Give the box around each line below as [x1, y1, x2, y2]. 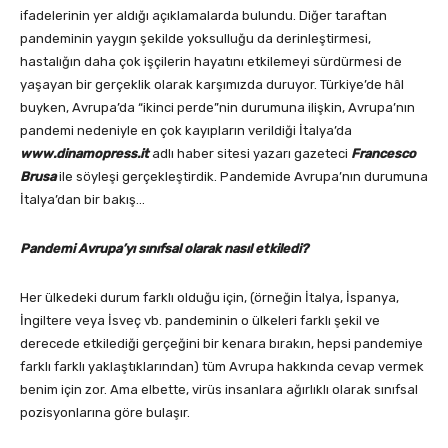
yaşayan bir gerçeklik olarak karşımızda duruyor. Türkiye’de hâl [20, 77, 404, 93]
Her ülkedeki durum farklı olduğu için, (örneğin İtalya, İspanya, [20, 290, 399, 306]
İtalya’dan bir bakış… [20, 192, 145, 208]
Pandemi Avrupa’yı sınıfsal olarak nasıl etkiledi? [20, 241, 308, 257]
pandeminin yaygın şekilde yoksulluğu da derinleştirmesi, [20, 31, 371, 47]
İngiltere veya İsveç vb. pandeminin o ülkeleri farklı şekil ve [20, 313, 380, 329]
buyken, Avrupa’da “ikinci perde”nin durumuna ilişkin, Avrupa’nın [20, 100, 415, 116]
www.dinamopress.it [20, 146, 149, 162]
